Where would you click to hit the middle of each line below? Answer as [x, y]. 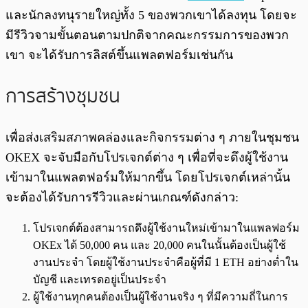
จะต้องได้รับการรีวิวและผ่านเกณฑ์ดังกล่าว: [122, 197]
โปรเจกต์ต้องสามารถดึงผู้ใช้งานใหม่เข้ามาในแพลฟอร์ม [166, 228]
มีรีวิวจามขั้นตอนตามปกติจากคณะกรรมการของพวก [147, 35]
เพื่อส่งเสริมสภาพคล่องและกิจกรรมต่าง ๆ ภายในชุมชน [152, 137]
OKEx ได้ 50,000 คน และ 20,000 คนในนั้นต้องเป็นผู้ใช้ [159, 245]
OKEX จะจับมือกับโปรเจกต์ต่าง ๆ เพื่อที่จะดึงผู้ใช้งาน [147, 157]
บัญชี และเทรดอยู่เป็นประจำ [100, 279]
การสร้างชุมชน [63, 96]
